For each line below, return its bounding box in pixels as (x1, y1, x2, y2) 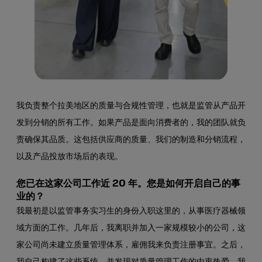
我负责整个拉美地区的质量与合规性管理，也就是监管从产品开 (16, 102, 246, 110)
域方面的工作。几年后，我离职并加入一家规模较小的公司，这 (16, 224, 246, 232)
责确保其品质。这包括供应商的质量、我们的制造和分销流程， (16, 136, 246, 144)
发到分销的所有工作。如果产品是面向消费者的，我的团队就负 (16, 119, 246, 127)
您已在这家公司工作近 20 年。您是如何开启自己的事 (16, 179, 240, 188)
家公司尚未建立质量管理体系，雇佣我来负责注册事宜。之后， (16, 241, 246, 249)
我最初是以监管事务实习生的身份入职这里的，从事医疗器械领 (16, 207, 246, 215)
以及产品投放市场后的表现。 (16, 153, 123, 161)
